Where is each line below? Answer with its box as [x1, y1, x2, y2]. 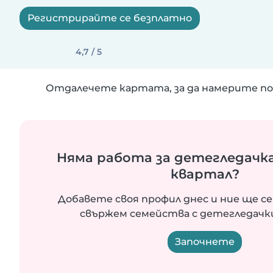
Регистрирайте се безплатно [27, 12, 192, 24]
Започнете [175, 236, 235, 247]
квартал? [170, 166, 239, 182]
